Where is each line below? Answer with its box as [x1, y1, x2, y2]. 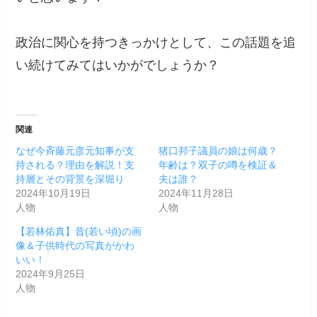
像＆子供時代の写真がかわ [16, 240, 135, 252]
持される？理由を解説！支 [16, 159, 135, 171]
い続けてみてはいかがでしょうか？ [16, 58, 220, 73]
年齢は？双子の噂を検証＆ [158, 159, 277, 171]
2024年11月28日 [158, 188, 234, 200]
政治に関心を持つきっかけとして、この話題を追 [16, 35, 296, 50]
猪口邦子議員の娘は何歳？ [158, 145, 277, 157]
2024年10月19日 [16, 188, 91, 200]
